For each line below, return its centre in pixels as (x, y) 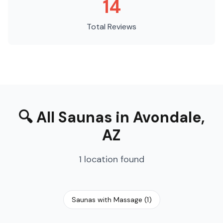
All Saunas (74, 117)
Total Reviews (111, 27)
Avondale (167, 117)
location (101, 159)
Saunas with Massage (107, 200)
